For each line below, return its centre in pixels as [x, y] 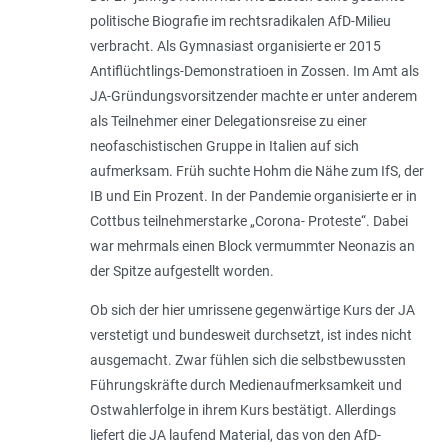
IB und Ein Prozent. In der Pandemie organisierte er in [253, 196]
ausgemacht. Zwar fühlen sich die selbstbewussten [247, 360]
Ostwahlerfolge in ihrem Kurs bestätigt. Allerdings [242, 410]
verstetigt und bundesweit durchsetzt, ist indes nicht [250, 335]
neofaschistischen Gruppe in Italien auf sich [224, 146]
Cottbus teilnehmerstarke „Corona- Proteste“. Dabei [248, 221]
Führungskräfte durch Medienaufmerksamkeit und [245, 385]
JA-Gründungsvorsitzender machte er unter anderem [253, 96]
